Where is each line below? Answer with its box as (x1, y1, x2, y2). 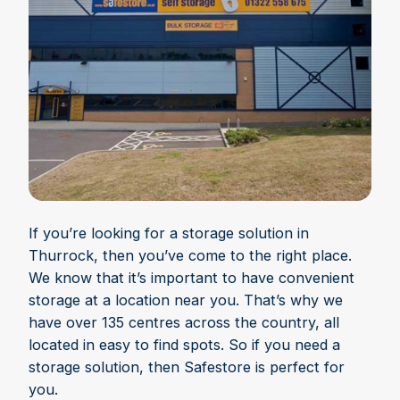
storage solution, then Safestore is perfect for (29, 358, 345, 377)
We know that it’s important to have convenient (29, 269, 354, 287)
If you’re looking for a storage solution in (29, 224, 309, 243)
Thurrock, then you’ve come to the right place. (29, 246, 352, 265)
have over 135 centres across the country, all (29, 313, 339, 332)
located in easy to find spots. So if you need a (29, 336, 340, 354)
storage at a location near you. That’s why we (29, 291, 343, 310)
